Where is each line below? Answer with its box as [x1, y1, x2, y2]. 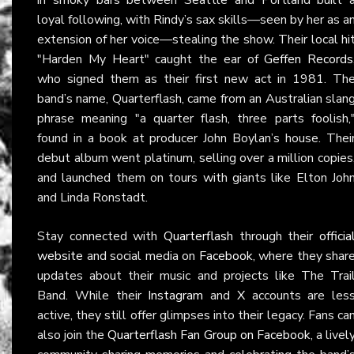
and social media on [83, 247, 199, 265]
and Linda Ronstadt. [37, 188, 148, 206]
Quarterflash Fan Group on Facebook [107, 326, 311, 344]
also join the [37, 326, 108, 344]
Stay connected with [37, 227, 164, 245]
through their [233, 227, 319, 245]
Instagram [148, 286, 204, 304]
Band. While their [37, 286, 149, 304]
